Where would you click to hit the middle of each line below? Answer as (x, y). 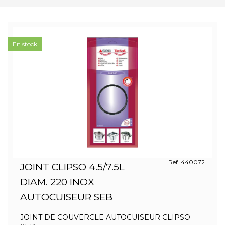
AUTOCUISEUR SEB (66, 197)
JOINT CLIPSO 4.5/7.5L (72, 167)
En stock (25, 44)
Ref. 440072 (186, 162)
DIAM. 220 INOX (57, 182)
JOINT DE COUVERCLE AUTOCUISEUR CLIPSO (105, 217)
